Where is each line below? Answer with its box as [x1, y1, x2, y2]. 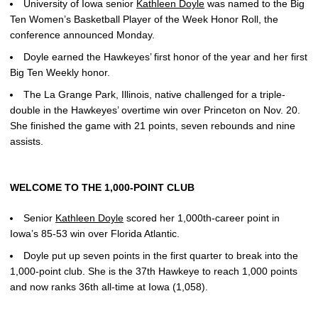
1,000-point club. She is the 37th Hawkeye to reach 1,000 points [10, 265, 297, 277]
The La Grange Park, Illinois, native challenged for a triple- [23, 88, 285, 100]
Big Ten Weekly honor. [10, 67, 110, 78]
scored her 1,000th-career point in [124, 212, 280, 224]
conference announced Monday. [10, 29, 155, 41]
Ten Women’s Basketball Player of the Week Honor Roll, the [10, 13, 278, 26]
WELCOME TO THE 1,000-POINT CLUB [10, 181, 194, 193]
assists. [10, 135, 43, 147]
